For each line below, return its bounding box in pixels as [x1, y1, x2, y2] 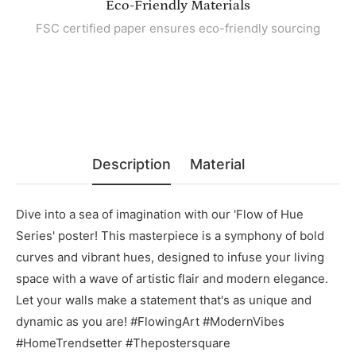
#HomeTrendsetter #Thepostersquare [16, 335, 230, 351]
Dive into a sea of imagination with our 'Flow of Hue [16, 207, 304, 222]
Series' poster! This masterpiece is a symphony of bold [16, 228, 324, 244]
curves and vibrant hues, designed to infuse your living [16, 250, 324, 265]
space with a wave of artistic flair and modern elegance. [16, 271, 328, 287]
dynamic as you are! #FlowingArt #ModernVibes [16, 314, 284, 330]
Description [92, 156, 171, 173]
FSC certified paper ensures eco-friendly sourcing [36, 21, 320, 37]
